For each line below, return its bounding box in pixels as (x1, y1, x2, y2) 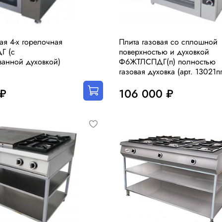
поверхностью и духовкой (119, 46, 209, 58)
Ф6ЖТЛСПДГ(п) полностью (119, 56, 216, 68)
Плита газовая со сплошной (119, 36, 218, 48)
